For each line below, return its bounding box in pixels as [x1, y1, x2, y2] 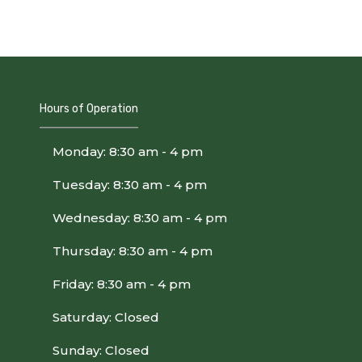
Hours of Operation [40, 102, 138, 116]
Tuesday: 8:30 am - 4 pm [53, 177, 207, 192]
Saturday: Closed [53, 309, 159, 325]
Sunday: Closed [53, 343, 149, 358]
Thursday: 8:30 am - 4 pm [53, 243, 213, 259]
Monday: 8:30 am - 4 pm [53, 144, 203, 159]
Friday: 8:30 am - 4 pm [53, 276, 191, 292]
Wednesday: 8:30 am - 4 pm [53, 210, 227, 225]
